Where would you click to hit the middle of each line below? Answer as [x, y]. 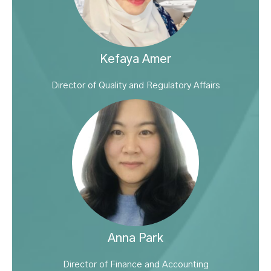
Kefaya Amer [135, 60]
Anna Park [135, 239]
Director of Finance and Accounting [135, 265]
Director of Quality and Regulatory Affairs [135, 86]
